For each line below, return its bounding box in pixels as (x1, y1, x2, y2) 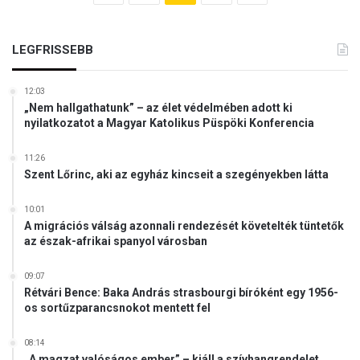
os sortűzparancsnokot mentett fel (24, 301, 211, 315)
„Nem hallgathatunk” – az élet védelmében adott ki (24, 101, 292, 115)
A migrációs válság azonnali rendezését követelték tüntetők (24, 219, 344, 233)
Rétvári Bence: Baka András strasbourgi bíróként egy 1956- (24, 286, 338, 300)
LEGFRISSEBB (12, 43, 93, 58)
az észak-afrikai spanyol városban (24, 235, 207, 248)
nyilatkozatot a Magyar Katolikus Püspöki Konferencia (24, 117, 314, 130)
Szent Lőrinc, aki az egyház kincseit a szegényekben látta (24, 168, 329, 182)
